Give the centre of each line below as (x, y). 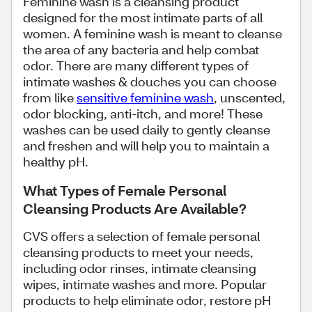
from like (50, 97)
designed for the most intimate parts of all (143, 17)
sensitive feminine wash (145, 97)
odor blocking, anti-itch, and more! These (143, 113)
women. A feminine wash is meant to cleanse (153, 33)
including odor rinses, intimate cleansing (140, 268)
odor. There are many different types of (136, 65)
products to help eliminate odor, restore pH (147, 300)
